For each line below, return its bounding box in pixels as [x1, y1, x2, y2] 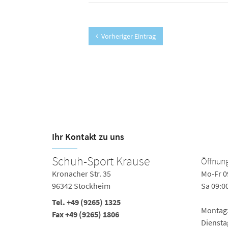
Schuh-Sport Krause [52, 153, 150, 169]
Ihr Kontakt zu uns [52, 131, 124, 142]
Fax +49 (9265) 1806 [52, 209, 119, 219]
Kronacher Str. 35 [52, 168, 111, 179]
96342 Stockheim [52, 181, 110, 191]
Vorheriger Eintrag [101, 32, 156, 41]
